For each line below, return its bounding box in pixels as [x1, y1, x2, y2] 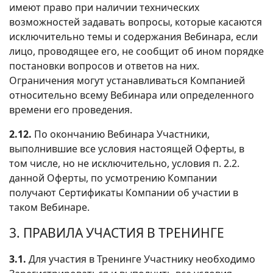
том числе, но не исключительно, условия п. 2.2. [9, 156, 239, 170]
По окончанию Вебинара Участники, [32, 127, 210, 141]
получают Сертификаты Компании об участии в [9, 185, 238, 199]
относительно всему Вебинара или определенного [9, 88, 254, 102]
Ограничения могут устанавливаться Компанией [9, 73, 245, 87]
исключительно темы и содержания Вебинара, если [9, 29, 258, 43]
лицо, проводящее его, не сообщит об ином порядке [9, 44, 264, 58]
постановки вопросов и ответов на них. [9, 58, 199, 73]
